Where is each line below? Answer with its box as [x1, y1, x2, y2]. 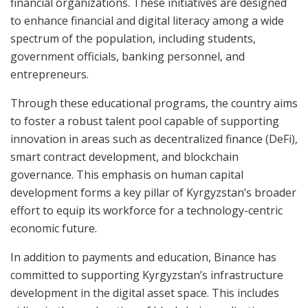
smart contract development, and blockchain [10, 148, 239, 164]
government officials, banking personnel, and [10, 48, 245, 64]
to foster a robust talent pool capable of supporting [10, 113, 279, 129]
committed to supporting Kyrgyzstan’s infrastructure [10, 267, 283, 283]
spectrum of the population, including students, [10, 30, 256, 46]
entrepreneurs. [10, 66, 89, 82]
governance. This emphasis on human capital [10, 166, 243, 182]
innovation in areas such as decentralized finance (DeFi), [10, 131, 298, 146]
